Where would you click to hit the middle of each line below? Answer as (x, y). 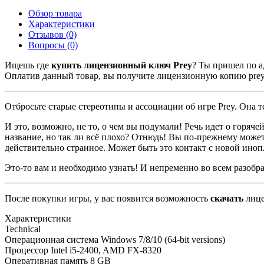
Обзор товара (55, 13)
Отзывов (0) (52, 34)
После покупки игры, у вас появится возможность (108, 198)
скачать (227, 198)
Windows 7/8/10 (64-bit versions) (163, 239)
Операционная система (52, 239)
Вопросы (47, 45)
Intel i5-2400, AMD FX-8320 (106, 250)
